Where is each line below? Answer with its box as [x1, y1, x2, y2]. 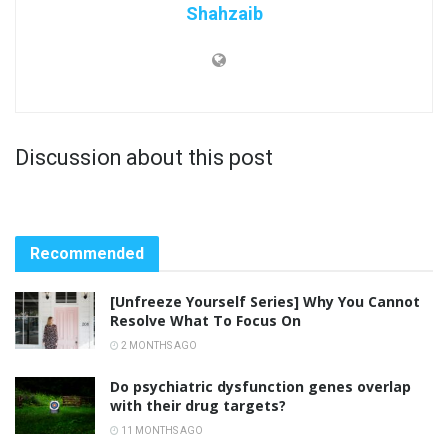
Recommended [30, 244, 144, 264]
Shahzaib [185, 3, 263, 25]
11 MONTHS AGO [119, 425, 203, 437]
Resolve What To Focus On [110, 311, 301, 331]
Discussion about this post [15, 145, 273, 171]
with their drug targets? [110, 396, 286, 416]
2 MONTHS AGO [119, 340, 197, 352]
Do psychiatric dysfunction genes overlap [110, 377, 411, 397]
